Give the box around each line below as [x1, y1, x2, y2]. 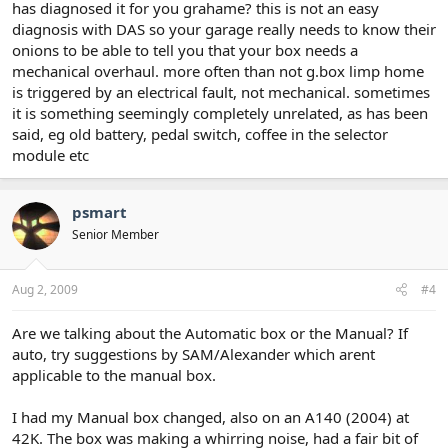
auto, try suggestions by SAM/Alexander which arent [12, 344, 375, 364]
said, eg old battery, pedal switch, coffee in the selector [12, 123, 388, 144]
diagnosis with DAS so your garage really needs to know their [12, 18, 436, 39]
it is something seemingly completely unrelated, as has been [12, 102, 428, 123]
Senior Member [72, 225, 159, 243]
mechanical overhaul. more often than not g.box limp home [12, 60, 424, 81]
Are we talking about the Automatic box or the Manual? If [12, 323, 408, 343]
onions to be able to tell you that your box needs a [12, 39, 358, 60]
